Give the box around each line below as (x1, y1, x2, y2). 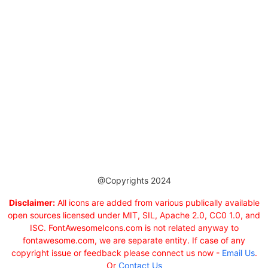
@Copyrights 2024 (97, 175, 171, 185)
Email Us (221, 247, 255, 258)
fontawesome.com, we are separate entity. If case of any (23, 234, 245, 245)
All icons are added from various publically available (54, 197, 260, 208)
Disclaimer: (8, 197, 55, 208)
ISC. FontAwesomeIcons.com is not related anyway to (29, 222, 239, 233)
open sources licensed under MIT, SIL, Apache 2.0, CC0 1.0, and (8, 209, 260, 220)
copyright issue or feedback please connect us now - (11, 247, 222, 258)
